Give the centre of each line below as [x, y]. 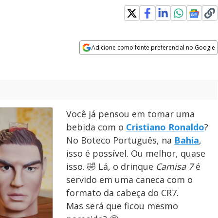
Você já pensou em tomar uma [130, 114]
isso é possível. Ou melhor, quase [136, 153]
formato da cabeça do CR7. [122, 193]
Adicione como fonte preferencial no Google [154, 47]
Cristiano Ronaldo [165, 127]
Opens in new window [119, 61]
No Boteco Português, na [120, 140]
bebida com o [96, 127]
